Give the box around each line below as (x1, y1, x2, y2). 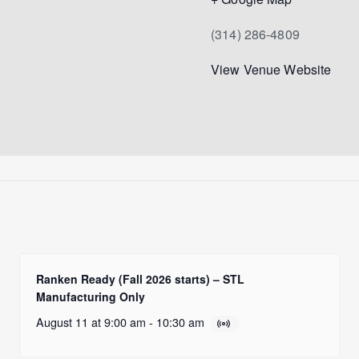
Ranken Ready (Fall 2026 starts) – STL (36, 270, 245, 287)
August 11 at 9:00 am (36, 313, 147, 330)
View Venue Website (211, 59, 332, 79)
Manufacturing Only (36, 288, 146, 305)
